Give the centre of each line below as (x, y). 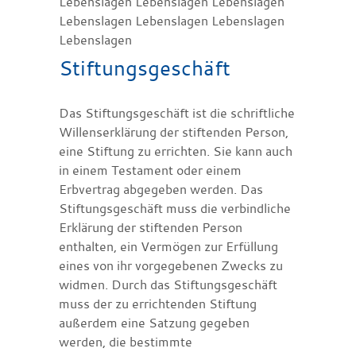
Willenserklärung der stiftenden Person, (174, 132)
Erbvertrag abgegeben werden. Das (161, 189)
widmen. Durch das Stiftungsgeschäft (168, 284)
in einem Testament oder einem (150, 170)
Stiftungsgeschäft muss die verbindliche (175, 208)
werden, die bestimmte (126, 341)
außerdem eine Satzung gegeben (154, 322)
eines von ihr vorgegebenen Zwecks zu (171, 265)
